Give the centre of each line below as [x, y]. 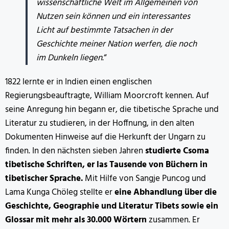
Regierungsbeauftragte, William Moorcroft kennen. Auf [107, 96]
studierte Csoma [177, 151]
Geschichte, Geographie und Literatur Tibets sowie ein [112, 206]
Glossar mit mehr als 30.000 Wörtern [77, 220]
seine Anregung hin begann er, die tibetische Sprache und [112, 109]
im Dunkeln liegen [69, 58]
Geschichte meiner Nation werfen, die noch [117, 44]
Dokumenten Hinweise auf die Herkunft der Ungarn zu [105, 137]
